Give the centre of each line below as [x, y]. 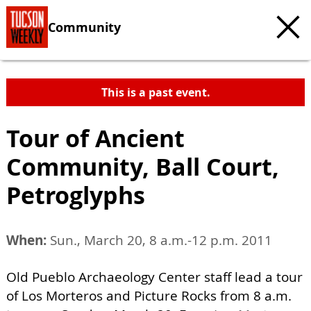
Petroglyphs [76, 195]
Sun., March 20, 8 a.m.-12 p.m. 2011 [159, 240]
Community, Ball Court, [143, 167]
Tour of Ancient [95, 138]
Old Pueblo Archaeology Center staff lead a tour [154, 277]
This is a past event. [155, 92]
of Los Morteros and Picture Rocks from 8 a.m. [149, 296]
